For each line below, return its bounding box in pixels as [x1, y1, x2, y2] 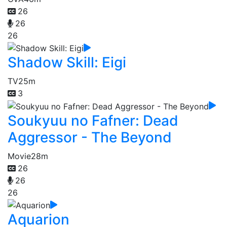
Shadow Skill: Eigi [8, 54, 126, 71]
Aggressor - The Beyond [8, 128, 172, 146]
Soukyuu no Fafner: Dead [8, 111, 178, 129]
